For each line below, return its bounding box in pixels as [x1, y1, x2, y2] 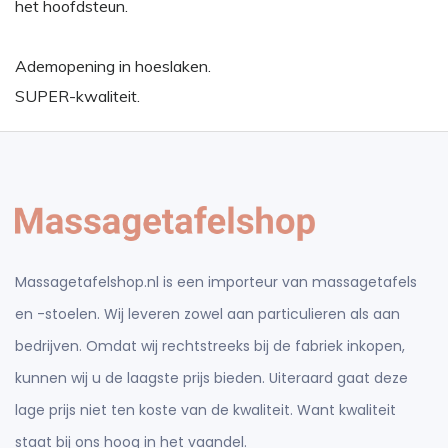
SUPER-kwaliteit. [15, 86, 140, 106]
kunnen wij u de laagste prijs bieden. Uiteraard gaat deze [15, 368, 408, 389]
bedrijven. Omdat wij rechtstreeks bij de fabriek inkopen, [15, 336, 405, 357]
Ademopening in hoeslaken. [15, 56, 211, 76]
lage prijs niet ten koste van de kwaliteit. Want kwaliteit [15, 400, 396, 421]
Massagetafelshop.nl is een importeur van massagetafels [15, 272, 417, 293]
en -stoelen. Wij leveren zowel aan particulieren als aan [15, 304, 400, 325]
